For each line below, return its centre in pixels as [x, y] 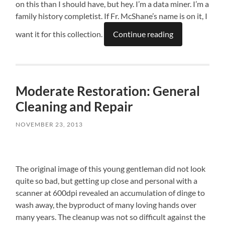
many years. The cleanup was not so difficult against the [111, 216]
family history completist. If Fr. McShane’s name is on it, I [112, 16]
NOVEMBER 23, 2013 [49, 124]
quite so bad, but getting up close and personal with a [107, 180]
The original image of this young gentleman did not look [111, 168]
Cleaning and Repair [75, 106]
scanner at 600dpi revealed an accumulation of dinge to [110, 192]
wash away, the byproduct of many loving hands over [106, 204]
